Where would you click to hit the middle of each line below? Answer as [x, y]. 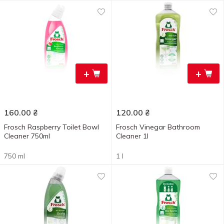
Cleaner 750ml [27, 136]
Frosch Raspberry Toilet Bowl [51, 127]
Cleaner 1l [132, 136]
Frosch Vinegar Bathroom [158, 127]
